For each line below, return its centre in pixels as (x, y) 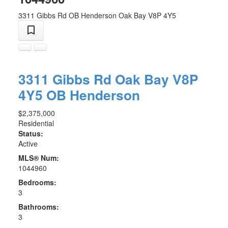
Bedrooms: (37, 182)
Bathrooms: (38, 207)
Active (28, 144)
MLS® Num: (38, 158)
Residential (36, 123)
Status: (31, 134)
